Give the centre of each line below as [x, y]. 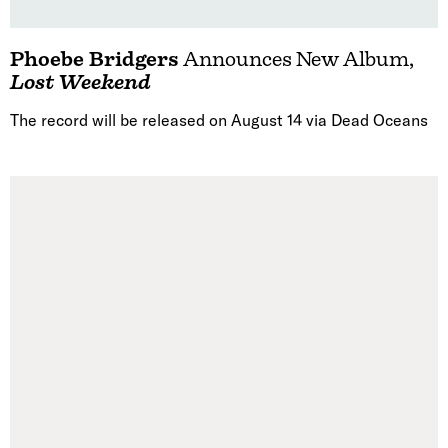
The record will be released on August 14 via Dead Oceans [219, 119]
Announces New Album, [296, 59]
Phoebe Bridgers [94, 59]
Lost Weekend [80, 82]
